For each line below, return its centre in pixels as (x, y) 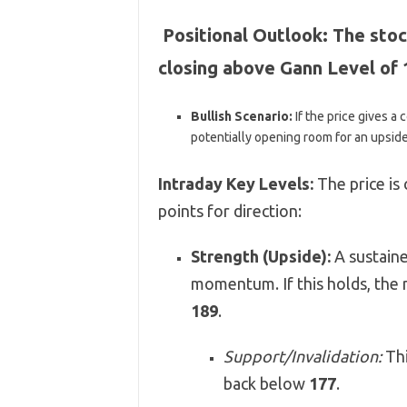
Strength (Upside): (260, 256)
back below (266, 383)
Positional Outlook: (245, 35)
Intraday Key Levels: (235, 183)
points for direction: (229, 210)
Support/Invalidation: (302, 356)
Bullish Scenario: (241, 116)
